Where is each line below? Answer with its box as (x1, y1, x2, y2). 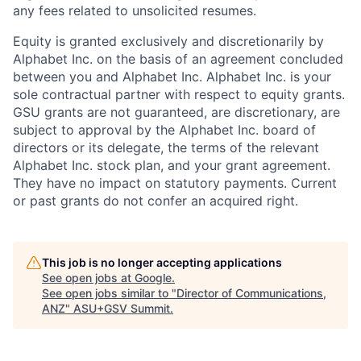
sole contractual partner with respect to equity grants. (13, 86, 345, 103)
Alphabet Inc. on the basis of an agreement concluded (13, 51, 343, 68)
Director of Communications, (176, 286, 326, 301)
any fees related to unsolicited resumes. (13, 2, 256, 19)
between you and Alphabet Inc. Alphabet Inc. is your (13, 68, 331, 85)
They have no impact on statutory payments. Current (13, 175, 337, 192)
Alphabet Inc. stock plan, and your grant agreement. (13, 157, 330, 174)
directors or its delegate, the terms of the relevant (13, 139, 319, 156)
